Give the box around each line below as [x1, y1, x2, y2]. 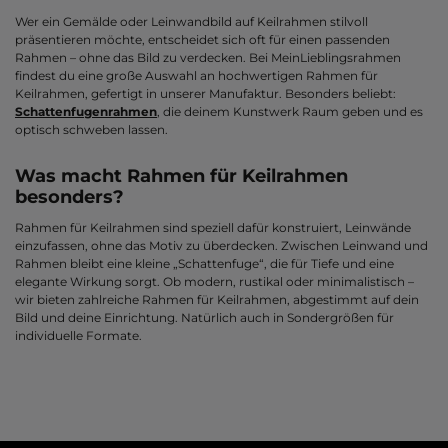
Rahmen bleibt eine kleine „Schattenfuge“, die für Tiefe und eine [15, 256, 394, 272]
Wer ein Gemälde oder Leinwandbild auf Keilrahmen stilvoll [15, 14, 368, 30]
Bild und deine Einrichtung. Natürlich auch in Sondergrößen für [15, 310, 394, 326]
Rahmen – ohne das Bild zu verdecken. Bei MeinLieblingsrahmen [15, 50, 401, 66]
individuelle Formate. [15, 328, 142, 344]
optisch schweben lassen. [15, 122, 168, 138]
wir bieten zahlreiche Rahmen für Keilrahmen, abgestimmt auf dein [15, 292, 419, 308]
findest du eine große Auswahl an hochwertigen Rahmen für [15, 68, 378, 84]
